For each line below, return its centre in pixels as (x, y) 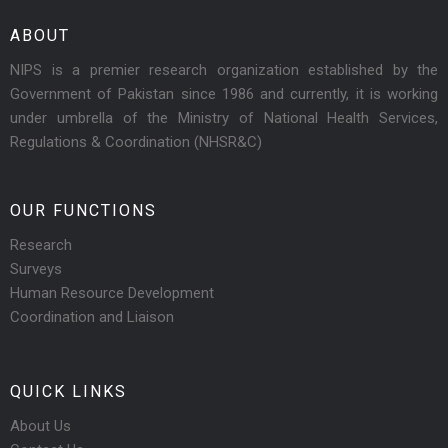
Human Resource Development (112, 293)
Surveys (36, 269)
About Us (40, 426)
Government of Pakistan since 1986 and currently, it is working (224, 94)
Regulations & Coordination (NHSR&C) (136, 142)
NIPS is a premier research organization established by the (224, 70)
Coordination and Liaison (92, 317)
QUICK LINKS (68, 392)
